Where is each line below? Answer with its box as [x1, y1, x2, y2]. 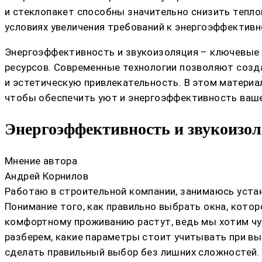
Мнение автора [5, 154, 78, 167]
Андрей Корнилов [5, 170, 88, 182]
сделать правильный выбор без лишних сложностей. [5, 246, 260, 258]
